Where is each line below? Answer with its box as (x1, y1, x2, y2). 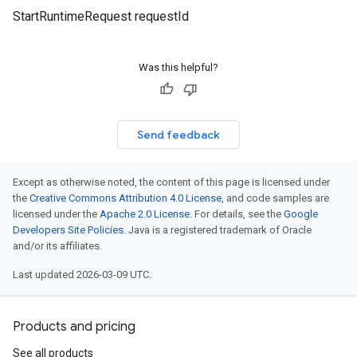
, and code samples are (222, 192, 329, 204)
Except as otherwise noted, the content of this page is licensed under (13, 176, 330, 188)
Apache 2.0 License (100, 208, 190, 220)
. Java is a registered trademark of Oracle (124, 224, 312, 236)
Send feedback (137, 127, 220, 142)
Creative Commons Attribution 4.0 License (29, 192, 222, 204)
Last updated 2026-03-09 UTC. (13, 269, 151, 280)
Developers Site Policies (13, 224, 124, 236)
